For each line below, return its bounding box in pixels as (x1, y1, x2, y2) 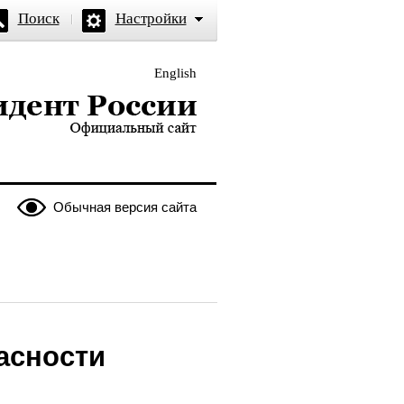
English (153, 66, 197, 80)
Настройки (115, 10, 187, 27)
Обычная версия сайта (52, 199, 197, 215)
